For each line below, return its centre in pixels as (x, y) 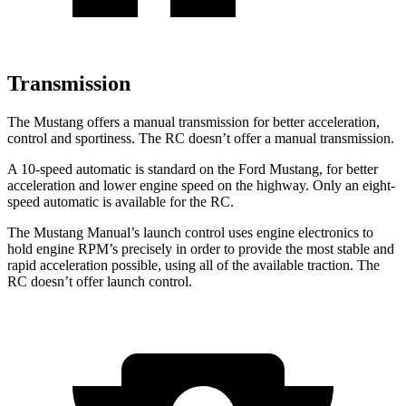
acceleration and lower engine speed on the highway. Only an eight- (201, 185)
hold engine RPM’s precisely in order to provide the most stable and (201, 248)
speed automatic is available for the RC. (121, 201)
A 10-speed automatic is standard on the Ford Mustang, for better (193, 169)
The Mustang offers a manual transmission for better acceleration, (193, 121)
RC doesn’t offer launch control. (100, 281)
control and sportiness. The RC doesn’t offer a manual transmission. (201, 138)
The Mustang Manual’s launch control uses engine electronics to (190, 232)
